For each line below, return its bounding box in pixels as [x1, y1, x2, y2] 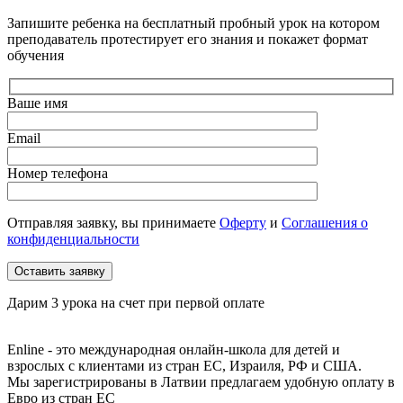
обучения [7, 47, 64, 63]
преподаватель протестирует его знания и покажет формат [7, 31, 368, 47]
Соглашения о [282, 215, 368, 231]
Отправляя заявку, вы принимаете [7, 215, 219, 231]
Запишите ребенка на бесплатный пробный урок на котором [7, 14, 380, 31]
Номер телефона [7, 166, 108, 182]
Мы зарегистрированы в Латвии [7, 374, 207, 390]
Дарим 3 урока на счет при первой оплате [7, 295, 264, 311]
